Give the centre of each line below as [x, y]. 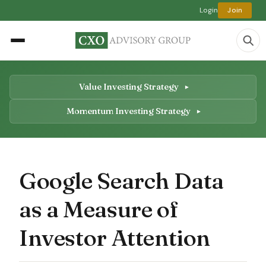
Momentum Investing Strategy [129, 111]
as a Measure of [99, 209]
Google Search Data [122, 180]
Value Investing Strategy [129, 86]
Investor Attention [115, 237]
